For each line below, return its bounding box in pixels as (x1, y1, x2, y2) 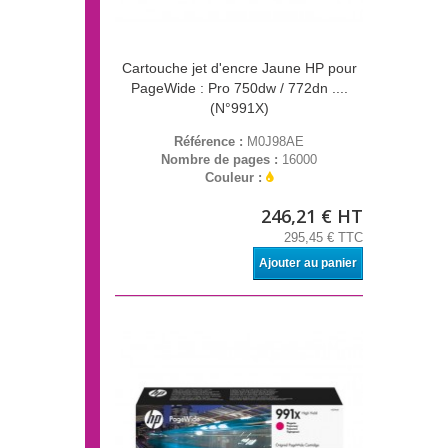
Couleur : (205, 170, 266, 186)
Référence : (174, 134, 247, 150)
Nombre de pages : (161, 152, 282, 168)
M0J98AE (247, 134, 304, 150)
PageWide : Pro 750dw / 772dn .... (130, 80, 348, 97)
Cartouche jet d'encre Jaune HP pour (121, 60, 357, 77)
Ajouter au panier (259, 256, 357, 271)
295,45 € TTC (284, 230, 363, 246)
